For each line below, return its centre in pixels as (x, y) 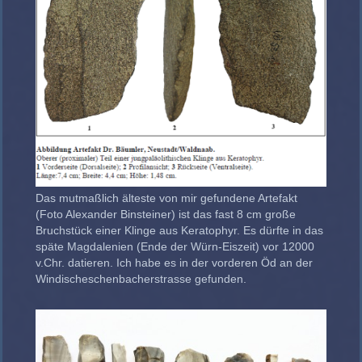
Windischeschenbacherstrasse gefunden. (141, 279)
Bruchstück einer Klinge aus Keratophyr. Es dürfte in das (179, 231)
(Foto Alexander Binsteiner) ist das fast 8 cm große (166, 215)
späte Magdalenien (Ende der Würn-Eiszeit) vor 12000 (175, 247)
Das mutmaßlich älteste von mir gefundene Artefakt (166, 198)
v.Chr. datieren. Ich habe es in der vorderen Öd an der (174, 263)
